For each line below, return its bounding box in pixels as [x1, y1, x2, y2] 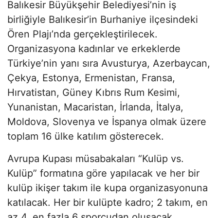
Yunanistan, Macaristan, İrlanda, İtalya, [7, 101, 183, 113]
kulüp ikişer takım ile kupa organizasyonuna [7, 182, 208, 194]
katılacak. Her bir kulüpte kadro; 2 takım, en [7, 196, 208, 208]
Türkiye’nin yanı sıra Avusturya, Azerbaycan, [7, 57, 210, 69]
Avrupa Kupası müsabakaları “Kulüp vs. [7, 152, 184, 164]
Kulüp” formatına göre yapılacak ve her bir [7, 167, 200, 179]
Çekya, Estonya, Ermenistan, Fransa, [7, 72, 175, 84]
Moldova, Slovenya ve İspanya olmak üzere [7, 115, 206, 127]
